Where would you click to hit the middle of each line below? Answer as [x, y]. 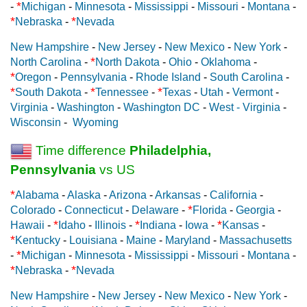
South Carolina [246, 77]
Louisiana [93, 240]
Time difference [81, 150]
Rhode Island [168, 77]
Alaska [84, 195]
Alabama [37, 195]
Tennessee [122, 92]
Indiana [158, 225]
